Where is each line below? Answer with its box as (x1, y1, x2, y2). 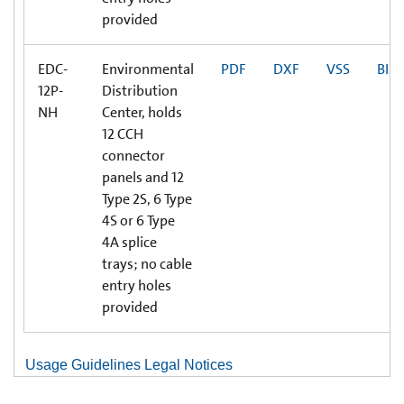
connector (102, 145, 165, 165)
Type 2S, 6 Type (102, 188, 192, 208)
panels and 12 (102, 167, 184, 187)
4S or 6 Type (102, 210, 175, 230)
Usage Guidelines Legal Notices (22, 356, 233, 372)
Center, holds (102, 102, 182, 122)
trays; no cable (102, 253, 192, 273)
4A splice (102, 232, 157, 252)
